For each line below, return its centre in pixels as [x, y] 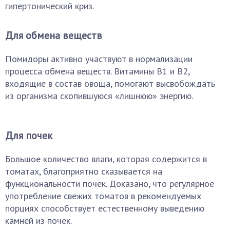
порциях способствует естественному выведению [105, 208]
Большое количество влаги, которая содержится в [106, 159]
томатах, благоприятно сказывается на [84, 171]
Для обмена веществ [54, 35]
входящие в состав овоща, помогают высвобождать [110, 83]
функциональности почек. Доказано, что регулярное [110, 184]
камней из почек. [39, 221]
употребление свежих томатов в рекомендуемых [103, 196]
